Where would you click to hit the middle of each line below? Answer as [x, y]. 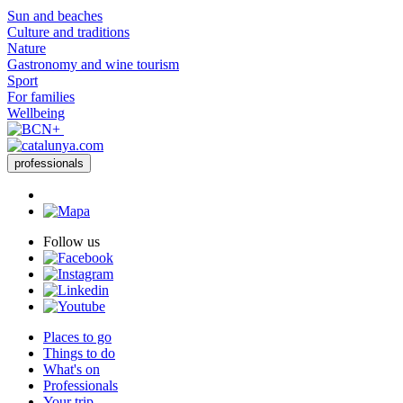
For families [41, 96]
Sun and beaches [55, 15]
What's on [72, 369]
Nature [27, 48]
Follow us [72, 241]
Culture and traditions [68, 31]
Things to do [79, 353]
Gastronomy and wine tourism [93, 64]
